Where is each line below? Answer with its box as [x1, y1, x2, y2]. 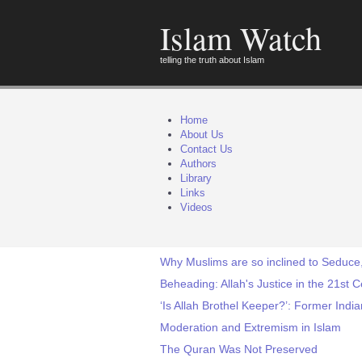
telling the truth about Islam [160, 55, 264, 65]
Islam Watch [160, 16, 322, 59]
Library [180, 172, 212, 184]
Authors [180, 158, 217, 170]
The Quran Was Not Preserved [160, 343, 318, 356]
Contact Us [180, 143, 233, 155]
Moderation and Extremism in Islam [160, 321, 341, 334]
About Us [180, 128, 224, 141]
